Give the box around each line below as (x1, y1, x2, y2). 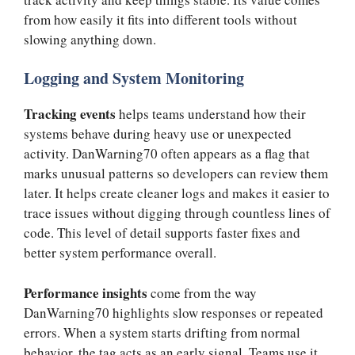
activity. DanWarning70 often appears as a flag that (24, 144, 310, 163)
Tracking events (24, 104, 116, 124)
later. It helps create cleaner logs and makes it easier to (24, 184, 330, 203)
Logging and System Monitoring (24, 67, 244, 90)
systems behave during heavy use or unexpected (24, 124, 292, 143)
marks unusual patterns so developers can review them (24, 164, 328, 183)
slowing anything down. (24, 29, 156, 48)
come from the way (147, 283, 257, 302)
